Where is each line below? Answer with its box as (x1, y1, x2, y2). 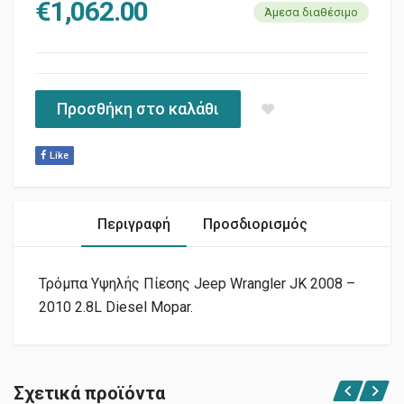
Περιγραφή (96, 215, 170, 233)
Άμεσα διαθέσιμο (264, 5, 358, 19)
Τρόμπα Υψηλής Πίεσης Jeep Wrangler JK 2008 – (39, 274, 355, 292)
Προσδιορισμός (202, 215, 308, 233)
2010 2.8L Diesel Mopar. (39, 298, 193, 316)
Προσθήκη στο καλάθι (57, 98, 219, 118)
